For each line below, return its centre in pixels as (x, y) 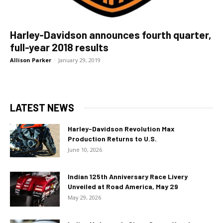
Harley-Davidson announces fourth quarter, (111, 35)
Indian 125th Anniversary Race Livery (128, 177)
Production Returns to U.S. (112, 139)
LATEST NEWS (42, 108)
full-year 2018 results (59, 47)
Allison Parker (31, 60)
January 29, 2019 (79, 60)
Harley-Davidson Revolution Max (121, 129)
